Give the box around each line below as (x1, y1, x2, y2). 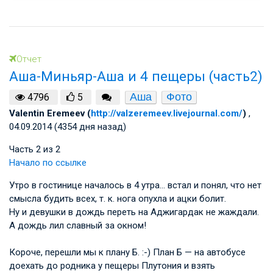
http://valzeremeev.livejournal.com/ (91, 108, 243, 119)
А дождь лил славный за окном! (9, 220, 146, 232)
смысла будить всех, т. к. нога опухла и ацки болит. (9, 193, 226, 205)
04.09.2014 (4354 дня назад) (9, 121, 126, 133)
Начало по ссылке (9, 157, 87, 169)
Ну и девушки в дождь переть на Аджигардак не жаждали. (9, 207, 259, 218)
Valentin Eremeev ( (9, 108, 91, 119)
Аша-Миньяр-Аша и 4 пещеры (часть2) (9, 68, 263, 84)
